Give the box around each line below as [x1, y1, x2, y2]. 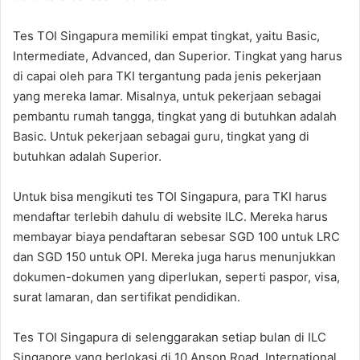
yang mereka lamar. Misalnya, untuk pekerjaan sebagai [13, 88, 321, 104]
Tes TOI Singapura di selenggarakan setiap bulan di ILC [13, 329, 326, 346]
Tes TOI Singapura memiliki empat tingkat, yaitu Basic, [13, 28, 320, 44]
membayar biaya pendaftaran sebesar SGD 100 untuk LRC [13, 229, 340, 245]
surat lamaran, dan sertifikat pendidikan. [13, 289, 240, 305]
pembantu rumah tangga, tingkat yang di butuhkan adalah [13, 108, 337, 125]
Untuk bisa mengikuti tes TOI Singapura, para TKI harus [13, 189, 327, 205]
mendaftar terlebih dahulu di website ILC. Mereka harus [13, 209, 328, 225]
